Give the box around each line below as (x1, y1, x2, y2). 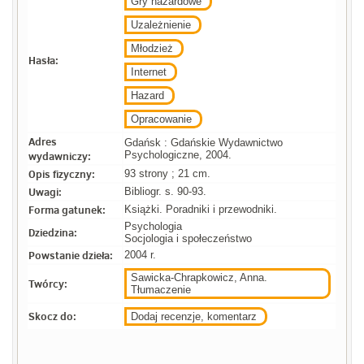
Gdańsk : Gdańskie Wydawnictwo (124, 136, 284, 149)
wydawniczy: (28, 149, 92, 164)
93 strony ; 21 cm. (124, 167, 211, 180)
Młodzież (131, 42, 174, 55)
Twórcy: (28, 276, 68, 292)
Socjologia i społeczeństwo (124, 232, 253, 245)
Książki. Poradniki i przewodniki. (124, 203, 278, 216)
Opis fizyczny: (28, 167, 96, 182)
